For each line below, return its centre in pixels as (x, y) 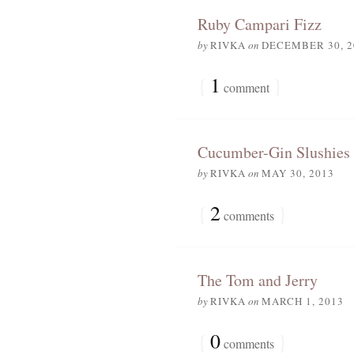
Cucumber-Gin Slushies (273, 152)
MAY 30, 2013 (298, 173)
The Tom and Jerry (257, 280)
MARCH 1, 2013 (302, 301)
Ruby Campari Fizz (259, 24)
